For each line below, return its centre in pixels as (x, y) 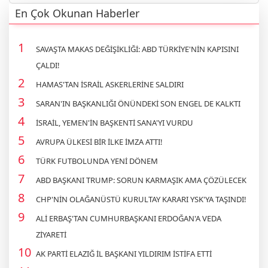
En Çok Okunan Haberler (77, 13)
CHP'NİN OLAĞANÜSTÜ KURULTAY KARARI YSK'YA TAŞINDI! (141, 199)
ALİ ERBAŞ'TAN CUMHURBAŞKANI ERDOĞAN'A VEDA (129, 218)
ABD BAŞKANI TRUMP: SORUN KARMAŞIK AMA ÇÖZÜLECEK (141, 180)
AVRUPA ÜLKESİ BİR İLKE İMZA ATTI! (99, 141)
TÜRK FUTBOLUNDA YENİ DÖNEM (97, 161)
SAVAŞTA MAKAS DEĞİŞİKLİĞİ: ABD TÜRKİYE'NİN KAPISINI (137, 49)
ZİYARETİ (51, 234)
